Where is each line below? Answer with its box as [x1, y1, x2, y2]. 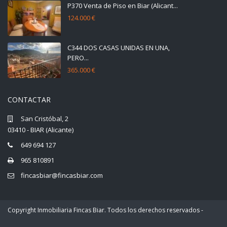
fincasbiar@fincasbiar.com [21, 170, 103, 180]
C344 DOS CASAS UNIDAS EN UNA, [67, 43, 170, 52]
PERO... [67, 53, 89, 62]
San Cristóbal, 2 [21, 113, 68, 123]
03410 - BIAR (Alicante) [8, 125, 73, 134]
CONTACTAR [8, 94, 51, 104]
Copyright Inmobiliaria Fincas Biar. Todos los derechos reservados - [8, 205, 203, 214]
